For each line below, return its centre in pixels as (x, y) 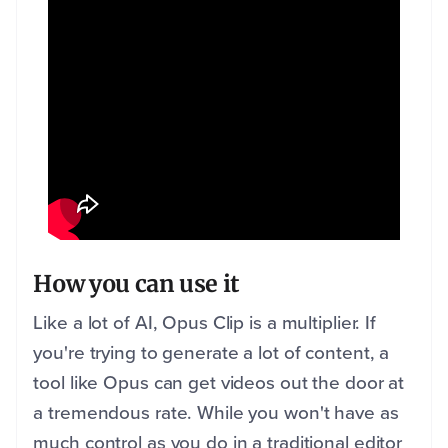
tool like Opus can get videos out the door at (219, 382)
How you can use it (136, 283)
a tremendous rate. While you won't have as (216, 412)
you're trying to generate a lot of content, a (211, 352)
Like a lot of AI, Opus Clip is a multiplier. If (204, 322)
